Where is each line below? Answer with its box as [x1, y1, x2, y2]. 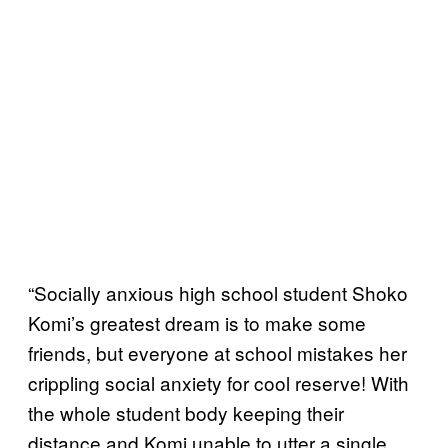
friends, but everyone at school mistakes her [28, 338, 407, 366]
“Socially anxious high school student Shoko [28, 278, 408, 306]
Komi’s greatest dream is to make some [28, 308, 366, 336]
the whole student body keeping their [28, 398, 344, 426]
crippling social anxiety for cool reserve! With [28, 368, 409, 396]
